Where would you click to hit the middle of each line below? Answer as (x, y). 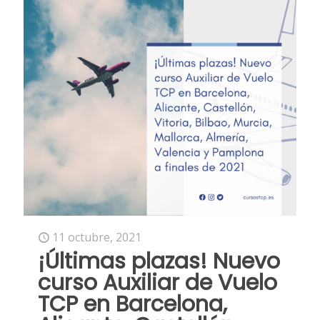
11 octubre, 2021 (97, 237)
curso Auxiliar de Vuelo (157, 283)
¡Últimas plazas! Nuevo (159, 261)
